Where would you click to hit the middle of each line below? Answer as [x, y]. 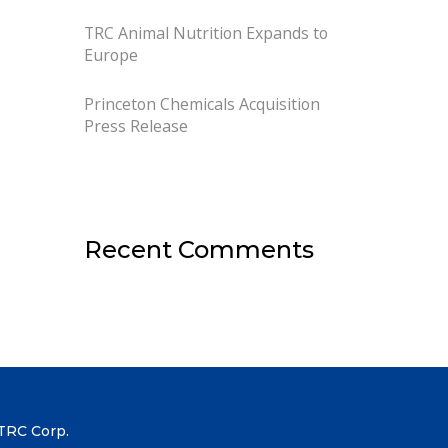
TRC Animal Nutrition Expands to [205, 33]
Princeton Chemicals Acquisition [201, 103]
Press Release [135, 125]
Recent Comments [198, 250]
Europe [110, 55]
